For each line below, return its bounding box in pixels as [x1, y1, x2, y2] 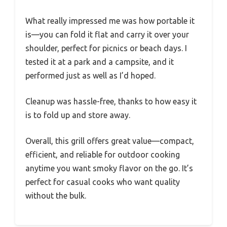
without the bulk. [25, 191, 86, 200]
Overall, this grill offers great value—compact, [25, 136, 194, 145]
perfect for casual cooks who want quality [25, 177, 180, 186]
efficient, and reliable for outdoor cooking [25, 149, 180, 159]
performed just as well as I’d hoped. [25, 70, 156, 80]
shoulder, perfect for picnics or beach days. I [25, 43, 187, 53]
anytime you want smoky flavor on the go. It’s [25, 163, 193, 173]
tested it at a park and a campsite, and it [25, 57, 174, 66]
